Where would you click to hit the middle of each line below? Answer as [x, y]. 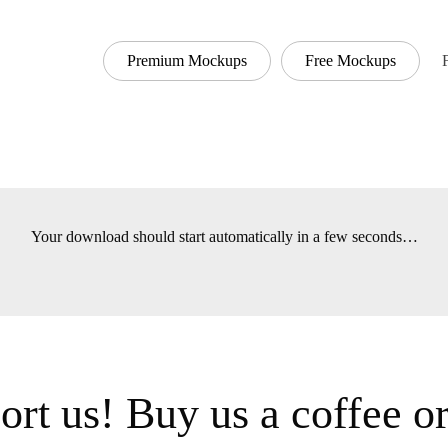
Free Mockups [350, 60]
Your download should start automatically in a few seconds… [224, 237]
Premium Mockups [187, 60]
